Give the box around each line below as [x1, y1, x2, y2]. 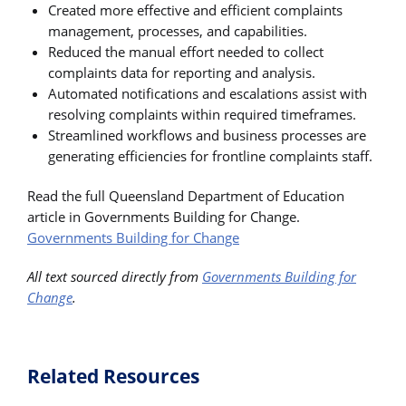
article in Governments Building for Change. [27, 207, 300, 226]
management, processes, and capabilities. [48, 22, 308, 41]
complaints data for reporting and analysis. [48, 63, 316, 82]
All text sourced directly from [27, 266, 202, 285]
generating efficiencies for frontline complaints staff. [48, 147, 373, 166]
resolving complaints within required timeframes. [48, 105, 357, 124]
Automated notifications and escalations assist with [48, 84, 368, 103]
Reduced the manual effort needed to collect [48, 43, 324, 62]
